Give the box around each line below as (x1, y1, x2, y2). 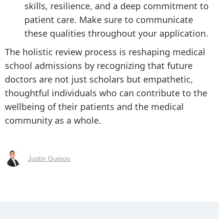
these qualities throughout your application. (24, 27, 208, 39)
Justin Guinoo (28, 154, 70, 162)
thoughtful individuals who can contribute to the (5, 87, 207, 99)
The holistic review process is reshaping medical (5, 46, 205, 58)
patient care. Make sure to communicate (24, 14, 193, 25)
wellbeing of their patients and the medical (5, 101, 184, 112)
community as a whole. (5, 114, 101, 126)
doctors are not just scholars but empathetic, (5, 73, 193, 85)
